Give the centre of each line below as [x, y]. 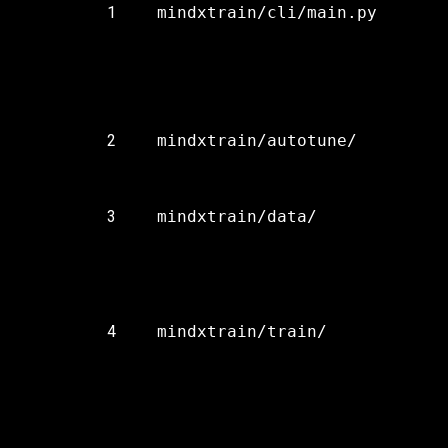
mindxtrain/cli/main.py [267, 12]
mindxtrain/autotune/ [257, 140]
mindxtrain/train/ [242, 331]
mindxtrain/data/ [237, 216]
